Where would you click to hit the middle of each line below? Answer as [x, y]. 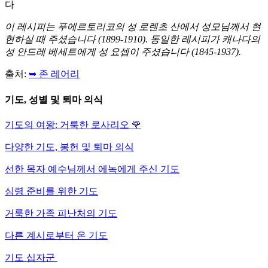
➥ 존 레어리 [54, 74]
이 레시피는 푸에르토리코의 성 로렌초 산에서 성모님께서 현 [133, 27]
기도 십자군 [30, 257]
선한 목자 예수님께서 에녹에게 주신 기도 [92, 169]
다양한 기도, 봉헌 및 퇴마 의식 [69, 147]
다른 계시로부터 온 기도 [56, 235]
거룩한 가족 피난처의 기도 [61, 213]
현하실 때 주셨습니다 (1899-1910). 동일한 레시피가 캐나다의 [133, 39]
